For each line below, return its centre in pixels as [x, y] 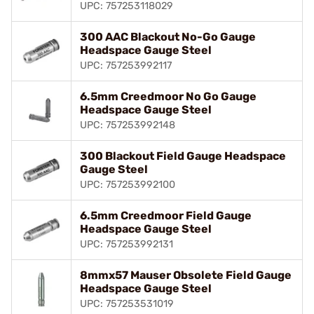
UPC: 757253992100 [128, 184]
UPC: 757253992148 [128, 125]
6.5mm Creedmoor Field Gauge [166, 215]
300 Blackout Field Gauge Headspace [183, 156]
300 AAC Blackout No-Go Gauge [168, 36]
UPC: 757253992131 [127, 244]
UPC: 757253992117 [126, 65]
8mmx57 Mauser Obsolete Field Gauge [186, 275]
